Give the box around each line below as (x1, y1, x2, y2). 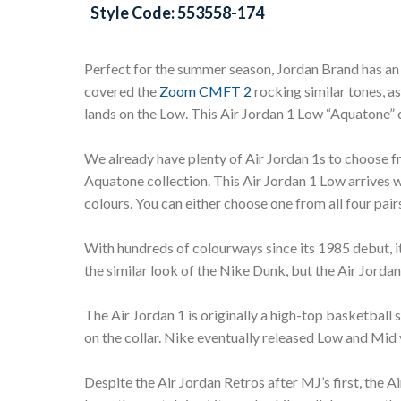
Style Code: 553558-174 (90, 2, 264, 22)
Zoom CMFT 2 (159, 81, 252, 99)
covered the (84, 81, 159, 99)
